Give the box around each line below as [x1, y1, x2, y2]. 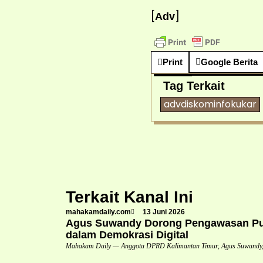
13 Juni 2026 [143, 207, 185, 216]
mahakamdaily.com [66, 207, 131, 216]
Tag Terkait [163, 79, 225, 92]
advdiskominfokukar [163, 97, 257, 111]
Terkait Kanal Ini [66, 187, 193, 206]
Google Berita [200, 57, 258, 68]
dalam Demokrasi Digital [66, 228, 188, 241]
